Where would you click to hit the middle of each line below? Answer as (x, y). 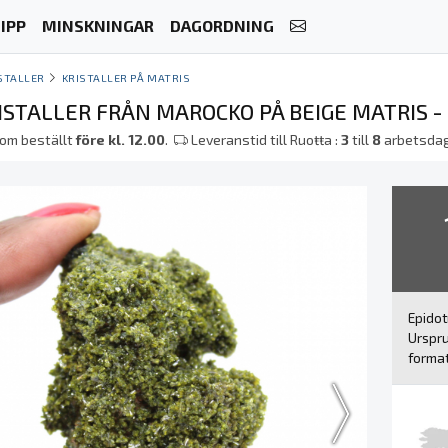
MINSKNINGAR (97, 26)
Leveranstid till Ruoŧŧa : (265, 139)
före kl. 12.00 (121, 139)
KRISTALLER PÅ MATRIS (126, 77)
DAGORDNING (221, 26)
